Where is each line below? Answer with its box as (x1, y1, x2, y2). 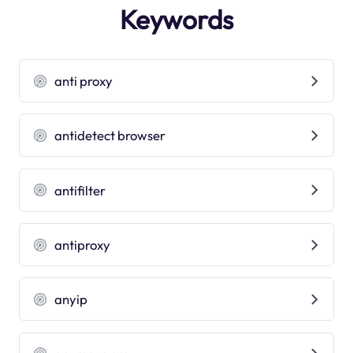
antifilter (54, 181, 106, 199)
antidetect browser (54, 127, 166, 144)
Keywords (120, 2, 233, 36)
